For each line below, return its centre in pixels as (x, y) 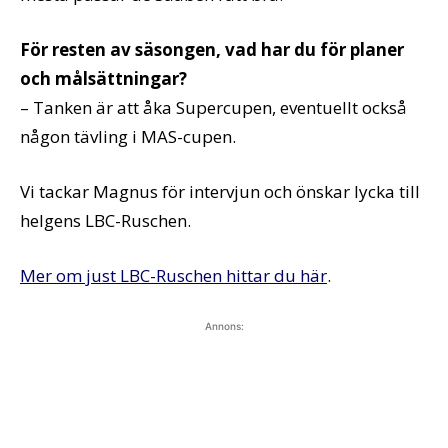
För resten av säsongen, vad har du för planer (212, 50)
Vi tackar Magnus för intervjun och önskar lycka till (220, 192)
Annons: (224, 326)
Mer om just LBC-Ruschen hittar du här (173, 276)
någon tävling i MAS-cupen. (128, 137)
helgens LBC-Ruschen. (105, 221)
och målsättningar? (103, 79)
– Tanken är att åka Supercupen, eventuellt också (213, 108)
